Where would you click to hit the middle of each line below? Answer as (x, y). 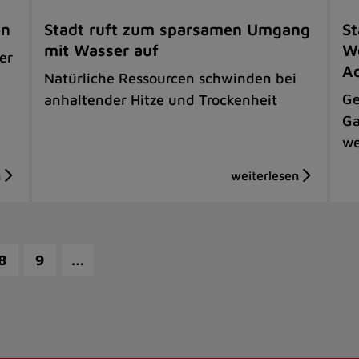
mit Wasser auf (102, 50)
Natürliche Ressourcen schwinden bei (171, 78)
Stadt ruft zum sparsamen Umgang (177, 29)
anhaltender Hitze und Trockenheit (161, 99)
